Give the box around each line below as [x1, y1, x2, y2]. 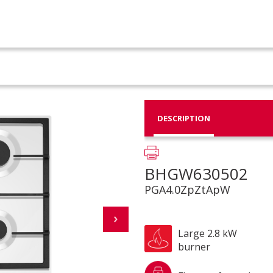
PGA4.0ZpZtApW [144, 182, 230, 197]
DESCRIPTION [157, 112, 210, 124]
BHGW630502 [144, 163, 248, 185]
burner [177, 239, 210, 253]
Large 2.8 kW [177, 226, 237, 240]
